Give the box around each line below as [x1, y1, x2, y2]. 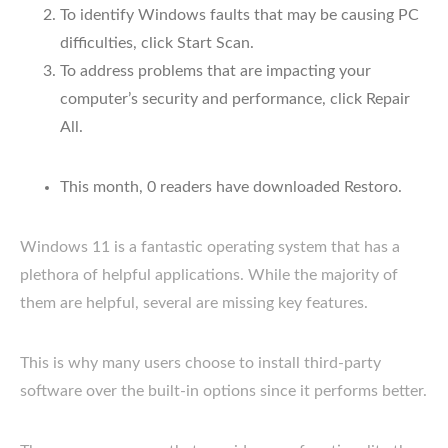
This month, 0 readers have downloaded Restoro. [60, 178, 402, 195]
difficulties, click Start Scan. [60, 34, 254, 51]
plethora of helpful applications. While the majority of [20, 266, 398, 283]
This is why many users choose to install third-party [20, 354, 381, 371]
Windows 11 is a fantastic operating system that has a [20, 238, 400, 255]
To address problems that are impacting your [60, 62, 371, 79]
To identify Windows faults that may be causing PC [60, 6, 419, 23]
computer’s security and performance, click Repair [60, 90, 410, 107]
